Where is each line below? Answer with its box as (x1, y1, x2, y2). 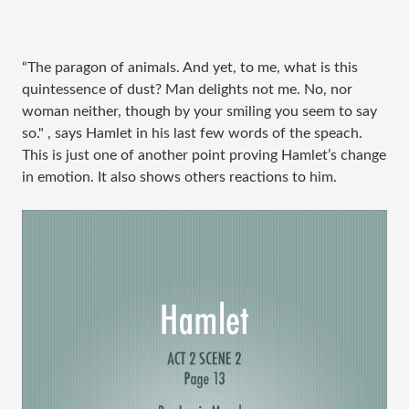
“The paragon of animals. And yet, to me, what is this (22, 60, 358, 75)
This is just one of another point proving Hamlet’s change (22, 148, 386, 163)
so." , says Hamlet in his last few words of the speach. (22, 126, 362, 141)
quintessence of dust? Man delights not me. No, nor (22, 82, 352, 97)
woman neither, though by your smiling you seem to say (22, 104, 377, 119)
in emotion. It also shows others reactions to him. (22, 170, 341, 184)
